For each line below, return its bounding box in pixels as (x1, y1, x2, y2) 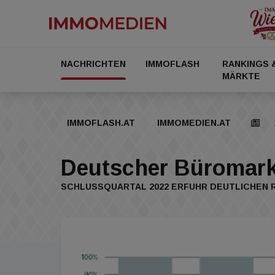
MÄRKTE (222, 71, 261, 81)
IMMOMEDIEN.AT (157, 118, 231, 128)
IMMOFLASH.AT (67, 118, 135, 128)
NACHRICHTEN (61, 59, 126, 69)
